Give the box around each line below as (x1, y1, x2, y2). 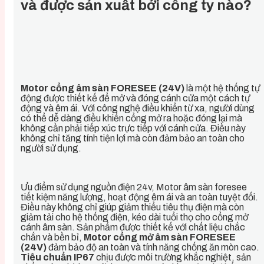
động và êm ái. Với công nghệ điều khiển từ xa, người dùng (21, 103, 255, 113)
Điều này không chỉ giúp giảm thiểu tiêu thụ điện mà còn (21, 202, 244, 212)
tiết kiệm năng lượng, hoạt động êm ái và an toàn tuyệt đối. (21, 192, 258, 202)
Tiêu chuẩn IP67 (21, 252, 94, 262)
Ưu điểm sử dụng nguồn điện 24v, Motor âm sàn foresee (21, 181, 247, 192)
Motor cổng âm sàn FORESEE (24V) (21, 82, 184, 93)
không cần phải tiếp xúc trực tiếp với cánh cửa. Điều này (21, 123, 246, 133)
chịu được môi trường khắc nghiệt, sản (94, 252, 251, 262)
